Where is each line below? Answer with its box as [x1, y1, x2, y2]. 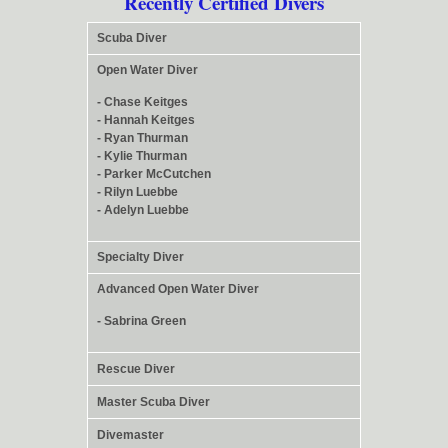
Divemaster [97, 427, 164, 442]
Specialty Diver [97, 249, 184, 264]
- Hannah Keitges [97, 113, 195, 128]
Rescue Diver [97, 361, 175, 376]
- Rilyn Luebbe [97, 185, 178, 200]
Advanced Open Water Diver [97, 281, 259, 296]
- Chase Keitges [97, 95, 188, 110]
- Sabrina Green [97, 314, 186, 329]
